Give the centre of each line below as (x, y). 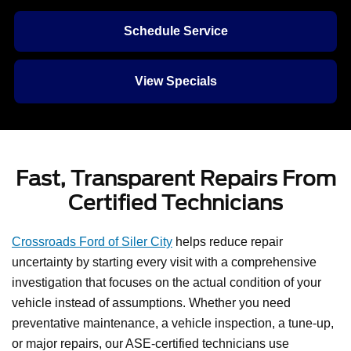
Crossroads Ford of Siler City (92, 241)
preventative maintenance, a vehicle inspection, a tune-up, (173, 323)
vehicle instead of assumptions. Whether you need (151, 302)
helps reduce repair (228, 241)
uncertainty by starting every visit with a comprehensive (164, 262)
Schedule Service (175, 31)
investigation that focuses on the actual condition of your (166, 282)
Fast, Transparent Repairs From (175, 178)
